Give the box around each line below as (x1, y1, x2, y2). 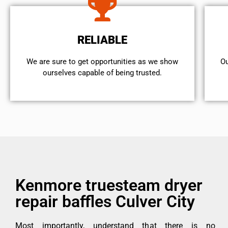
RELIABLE (77, 34, 128, 47)
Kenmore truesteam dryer (15, 176, 203, 195)
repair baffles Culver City (15, 192, 195, 212)
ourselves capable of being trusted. (43, 68, 162, 78)
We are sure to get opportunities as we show (26, 57, 179, 67)
